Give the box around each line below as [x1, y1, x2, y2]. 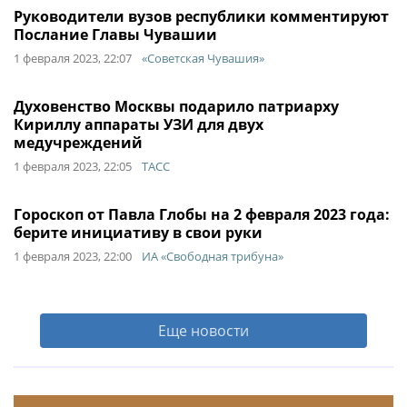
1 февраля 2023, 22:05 [14, 158, 132, 174]
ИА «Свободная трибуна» [142, 248, 283, 264]
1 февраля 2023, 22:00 [14, 248, 132, 264]
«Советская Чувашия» [142, 50, 264, 66]
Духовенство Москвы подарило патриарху [14, 96, 339, 116]
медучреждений [14, 133, 143, 153]
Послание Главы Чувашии [14, 25, 217, 45]
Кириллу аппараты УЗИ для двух [14, 114, 263, 134]
